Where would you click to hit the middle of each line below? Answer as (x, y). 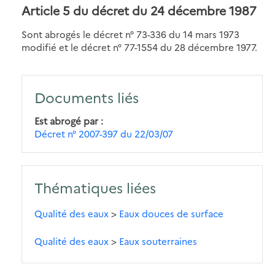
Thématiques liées (95, 188)
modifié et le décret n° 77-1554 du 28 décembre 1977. (139, 47)
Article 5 (46, 10)
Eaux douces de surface (171, 214)
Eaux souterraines (158, 241)
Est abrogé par (66, 121)
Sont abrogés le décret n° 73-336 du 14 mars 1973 (130, 34)
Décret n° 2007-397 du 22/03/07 (104, 134)
